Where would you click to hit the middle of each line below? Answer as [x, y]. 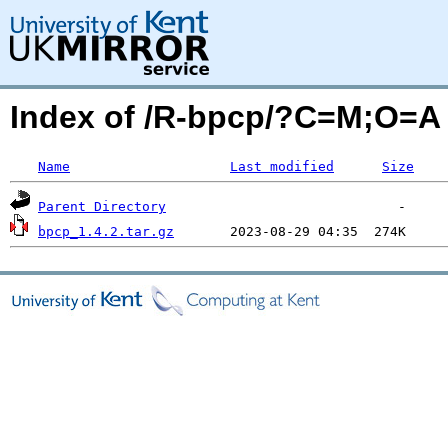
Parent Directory [102, 206]
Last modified [282, 166]
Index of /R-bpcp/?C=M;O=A [225, 117]
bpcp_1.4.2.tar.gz [106, 231]
